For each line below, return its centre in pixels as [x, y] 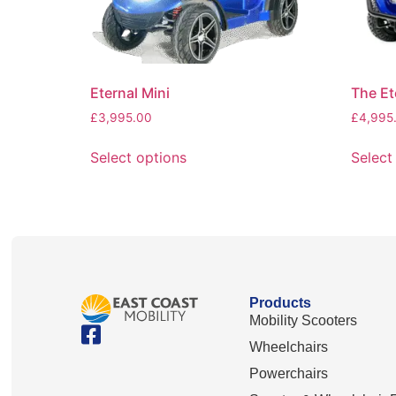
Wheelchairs [289, 346]
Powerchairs [289, 373]
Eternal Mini [130, 93]
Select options [138, 157]
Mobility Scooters [304, 320]
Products [281, 302]
